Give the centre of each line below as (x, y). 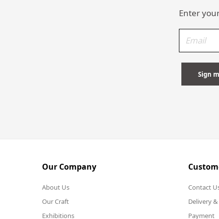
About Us (56, 187)
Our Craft (55, 201)
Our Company (69, 166)
